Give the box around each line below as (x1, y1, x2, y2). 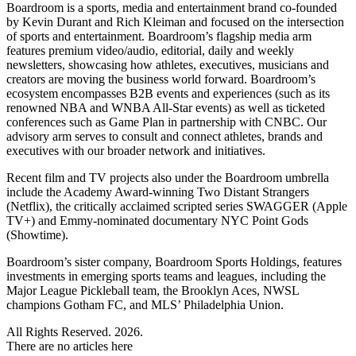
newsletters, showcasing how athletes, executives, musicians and (6, 58, 329, 72)
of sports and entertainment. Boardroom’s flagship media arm (6, 29, 311, 44)
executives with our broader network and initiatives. (6, 144, 265, 158)
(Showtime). (6, 228, 68, 242)
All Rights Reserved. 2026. (6, 325, 143, 339)
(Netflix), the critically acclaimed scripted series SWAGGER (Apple (6, 199, 347, 214)
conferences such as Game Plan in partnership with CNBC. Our (6, 115, 327, 130)
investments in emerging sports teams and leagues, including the (6, 269, 326, 284)
